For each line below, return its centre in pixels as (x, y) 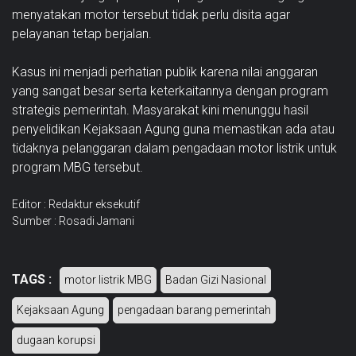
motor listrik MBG (108, 279)
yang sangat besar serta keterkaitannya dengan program (170, 91)
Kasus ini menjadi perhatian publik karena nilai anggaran (165, 72)
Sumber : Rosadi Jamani (73, 221)
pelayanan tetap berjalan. (82, 33)
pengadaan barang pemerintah (194, 310)
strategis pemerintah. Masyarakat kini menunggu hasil (160, 110)
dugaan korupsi (56, 340)
